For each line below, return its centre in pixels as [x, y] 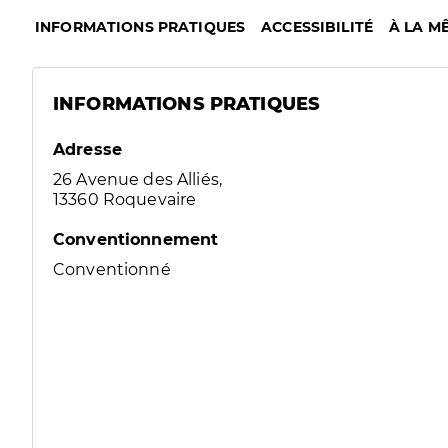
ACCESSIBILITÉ [317, 27]
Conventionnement [136, 239]
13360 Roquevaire [125, 199]
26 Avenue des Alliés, [138, 179]
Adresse [88, 149]
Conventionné [112, 269]
